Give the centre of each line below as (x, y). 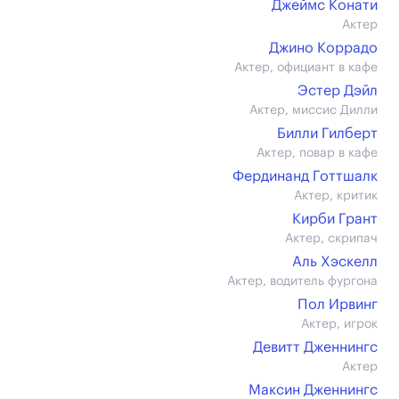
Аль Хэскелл (335, 262)
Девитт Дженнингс (315, 347)
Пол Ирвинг (338, 305)
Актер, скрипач (331, 239)
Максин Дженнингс (313, 390)
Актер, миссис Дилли (313, 110)
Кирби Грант (335, 219)
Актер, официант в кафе (306, 68)
